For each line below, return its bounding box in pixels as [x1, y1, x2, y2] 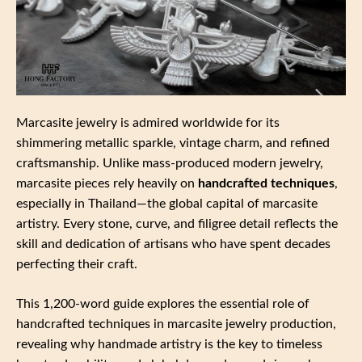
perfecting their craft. [16, 257, 137, 271]
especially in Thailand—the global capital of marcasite [16, 196, 318, 210]
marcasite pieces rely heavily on [16, 176, 198, 190]
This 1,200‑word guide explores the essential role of [16, 297, 309, 310]
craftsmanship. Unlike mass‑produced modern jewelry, [16, 156, 323, 170]
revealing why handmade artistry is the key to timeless [16, 337, 322, 351]
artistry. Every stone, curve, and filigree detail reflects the [16, 217, 338, 230]
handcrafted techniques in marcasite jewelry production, [16, 317, 336, 330]
